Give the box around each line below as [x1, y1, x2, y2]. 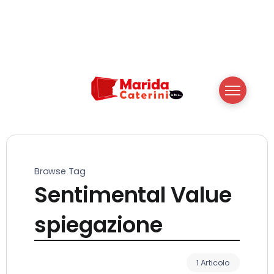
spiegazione [34, 209, 163, 240]
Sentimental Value [34, 179, 232, 210]
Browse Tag [34, 165, 86, 177]
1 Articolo [196, 257, 230, 268]
